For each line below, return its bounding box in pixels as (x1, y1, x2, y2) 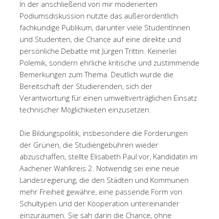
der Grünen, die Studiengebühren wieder (20, 140, 158, 150)
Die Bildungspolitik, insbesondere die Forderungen (20, 128, 188, 138)
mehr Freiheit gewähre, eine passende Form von (20, 187, 182, 197)
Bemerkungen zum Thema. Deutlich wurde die (20, 69, 174, 79)
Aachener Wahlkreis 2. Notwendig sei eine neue (20, 163, 179, 173)
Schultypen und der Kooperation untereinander (20, 198, 179, 208)
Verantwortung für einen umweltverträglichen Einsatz (20, 93, 197, 103)
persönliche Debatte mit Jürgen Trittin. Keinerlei (20, 46, 176, 56)
